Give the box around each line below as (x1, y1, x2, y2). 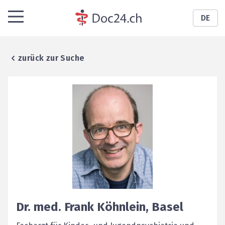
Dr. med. (16, 200, 61, 214)
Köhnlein (97, 200, 146, 214)
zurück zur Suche (18, 53, 85, 63)
